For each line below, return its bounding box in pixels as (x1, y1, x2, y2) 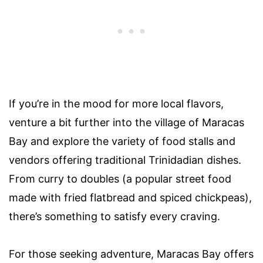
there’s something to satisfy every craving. (9, 210, 220, 222)
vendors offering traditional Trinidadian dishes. (9, 153, 241, 166)
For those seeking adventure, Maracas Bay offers (9, 247, 254, 260)
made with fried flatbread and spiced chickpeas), (9, 191, 252, 204)
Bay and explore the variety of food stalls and (9, 134, 235, 147)
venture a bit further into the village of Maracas (9, 116, 244, 129)
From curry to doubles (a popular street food (9, 172, 231, 185)
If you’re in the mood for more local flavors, (9, 97, 224, 110)
